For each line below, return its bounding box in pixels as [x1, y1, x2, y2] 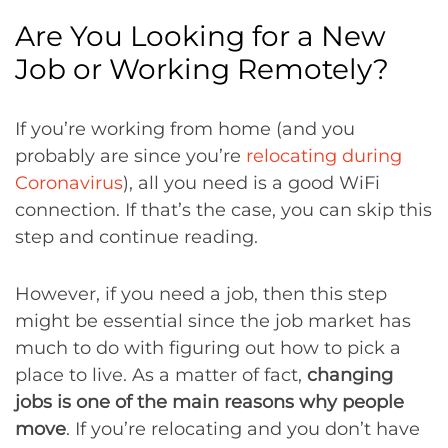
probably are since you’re [15, 145, 246, 167]
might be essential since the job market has [15, 310, 411, 332]
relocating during [246, 145, 402, 167]
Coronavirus [15, 172, 123, 194]
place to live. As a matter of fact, [15, 364, 307, 386]
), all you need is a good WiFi [123, 172, 380, 194]
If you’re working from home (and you [15, 118, 355, 140]
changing [307, 364, 393, 386]
